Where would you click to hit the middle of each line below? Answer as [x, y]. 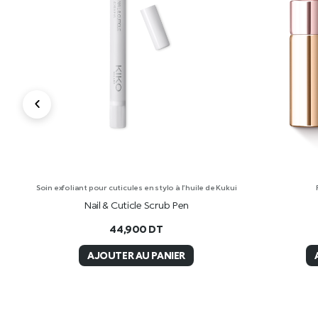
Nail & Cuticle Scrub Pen [136, 204]
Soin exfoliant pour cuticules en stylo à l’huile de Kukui [136, 187]
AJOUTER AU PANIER [136, 256]
